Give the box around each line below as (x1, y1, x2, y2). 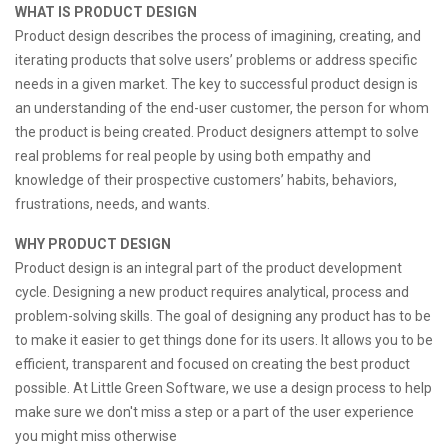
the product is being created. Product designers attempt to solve (15, 124, 419, 140)
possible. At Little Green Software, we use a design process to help (15, 380, 432, 396)
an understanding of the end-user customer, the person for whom (15, 100, 429, 116)
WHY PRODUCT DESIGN (15, 236, 171, 252)
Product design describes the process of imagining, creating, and (15, 28, 421, 44)
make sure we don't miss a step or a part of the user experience (15, 404, 414, 420)
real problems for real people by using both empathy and (15, 148, 371, 164)
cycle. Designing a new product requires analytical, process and (15, 284, 409, 300)
